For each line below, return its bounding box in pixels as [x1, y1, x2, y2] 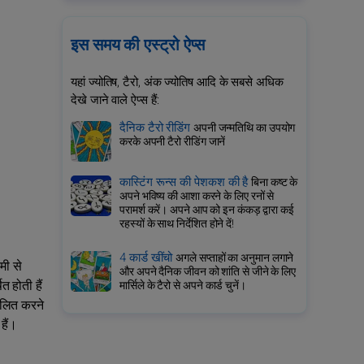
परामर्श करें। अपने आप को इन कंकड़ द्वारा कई [119, 201, 294, 219]
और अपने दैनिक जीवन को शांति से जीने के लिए [119, 263, 297, 280]
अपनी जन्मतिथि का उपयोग [193, 119, 296, 136]
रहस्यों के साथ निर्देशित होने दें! [119, 215, 234, 232]
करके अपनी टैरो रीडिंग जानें [119, 133, 226, 150]
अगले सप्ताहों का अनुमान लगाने [175, 249, 294, 266]
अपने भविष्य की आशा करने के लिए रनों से [119, 188, 275, 205]
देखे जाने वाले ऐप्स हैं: [71, 91, 159, 109]
